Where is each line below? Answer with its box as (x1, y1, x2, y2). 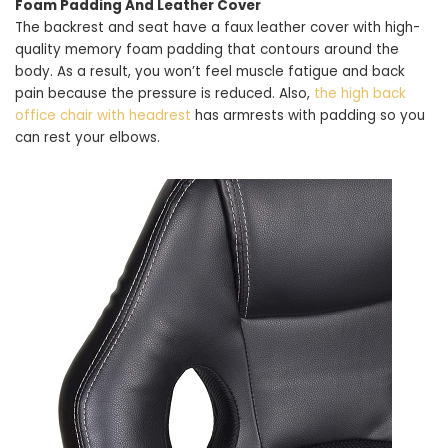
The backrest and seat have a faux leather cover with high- (15, 17, 420, 37)
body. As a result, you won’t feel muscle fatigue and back (15, 61, 405, 81)
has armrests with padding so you (191, 105, 425, 125)
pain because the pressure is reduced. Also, (15, 83, 314, 103)
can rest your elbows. (15, 127, 160, 147)
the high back (314, 83, 406, 103)
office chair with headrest (15, 105, 191, 125)
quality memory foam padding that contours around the (15, 39, 399, 59)
